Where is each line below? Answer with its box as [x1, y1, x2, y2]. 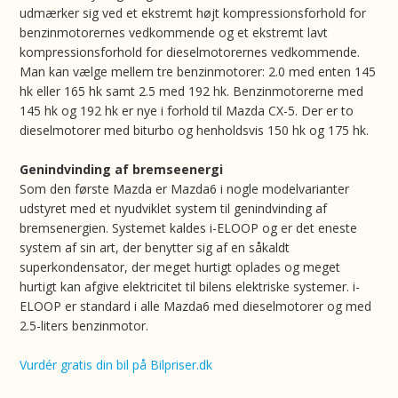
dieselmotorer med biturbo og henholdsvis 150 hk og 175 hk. [20, 122, 370, 139]
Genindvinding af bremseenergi [20, 161, 224, 178]
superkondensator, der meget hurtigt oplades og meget [20, 259, 341, 275]
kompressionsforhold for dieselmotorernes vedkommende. [20, 44, 361, 60]
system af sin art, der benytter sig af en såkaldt [20, 239, 291, 256]
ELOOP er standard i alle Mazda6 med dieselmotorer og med [20, 298, 372, 314]
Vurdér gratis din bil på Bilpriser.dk [20, 356, 213, 373]
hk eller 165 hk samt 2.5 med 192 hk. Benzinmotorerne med [20, 83, 364, 99]
